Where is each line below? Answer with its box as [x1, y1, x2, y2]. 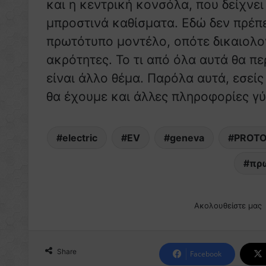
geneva [170, 132, 205, 144]
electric [62, 132, 98, 144]
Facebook [190, 249, 222, 259]
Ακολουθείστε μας [194, 201, 262, 210]
